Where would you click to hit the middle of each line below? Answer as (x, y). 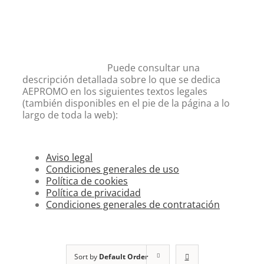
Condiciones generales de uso (113, 169)
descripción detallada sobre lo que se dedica (121, 79)
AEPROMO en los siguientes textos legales (115, 91)
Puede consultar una (154, 67)
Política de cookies (87, 181)
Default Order (123, 256)
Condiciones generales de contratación (133, 204)
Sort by (86, 256)
